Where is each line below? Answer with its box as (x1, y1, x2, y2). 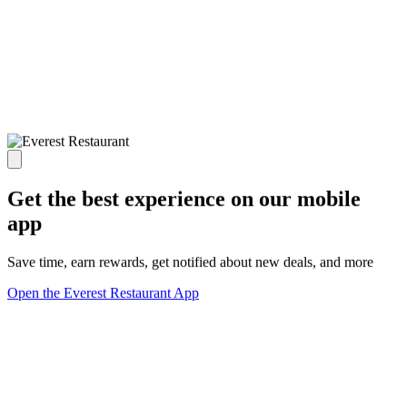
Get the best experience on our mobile (7, 187, 361, 211)
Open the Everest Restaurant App (7, 284, 199, 301)
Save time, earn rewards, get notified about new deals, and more (7, 253, 373, 270)
